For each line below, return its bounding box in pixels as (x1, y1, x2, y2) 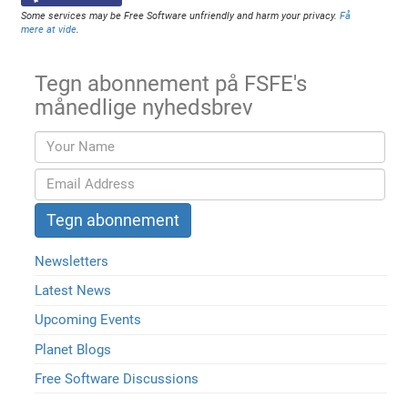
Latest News (35, 282, 112, 300)
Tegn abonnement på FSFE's (35, 71, 308, 97)
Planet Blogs (35, 341, 112, 358)
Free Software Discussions (35, 370, 199, 387)
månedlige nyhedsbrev (35, 95, 254, 121)
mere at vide (21, 23, 77, 36)
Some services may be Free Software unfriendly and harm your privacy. (21, 9, 341, 22)
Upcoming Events (35, 311, 142, 329)
